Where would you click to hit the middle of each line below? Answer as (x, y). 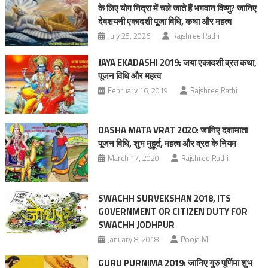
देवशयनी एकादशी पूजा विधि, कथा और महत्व (165, 21)
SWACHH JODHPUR (136, 224)
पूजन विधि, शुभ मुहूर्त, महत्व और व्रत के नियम (168, 144)
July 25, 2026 (129, 36)
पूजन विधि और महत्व (129, 76)
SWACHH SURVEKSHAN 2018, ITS (164, 198)
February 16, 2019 (138, 91)
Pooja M (194, 239)
